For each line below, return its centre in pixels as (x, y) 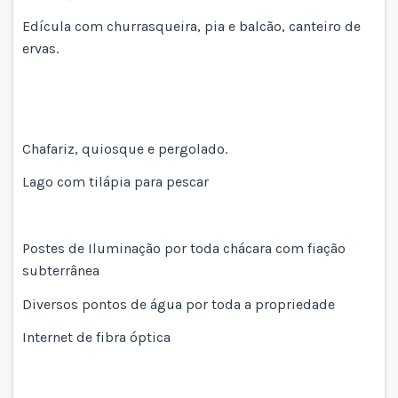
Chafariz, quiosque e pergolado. (125, 148)
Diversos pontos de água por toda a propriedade (179, 304)
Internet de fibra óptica (96, 338)
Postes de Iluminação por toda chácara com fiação (184, 249)
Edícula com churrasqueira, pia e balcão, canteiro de (191, 27)
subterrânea (61, 271)
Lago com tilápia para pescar (115, 182)
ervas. (40, 49)
